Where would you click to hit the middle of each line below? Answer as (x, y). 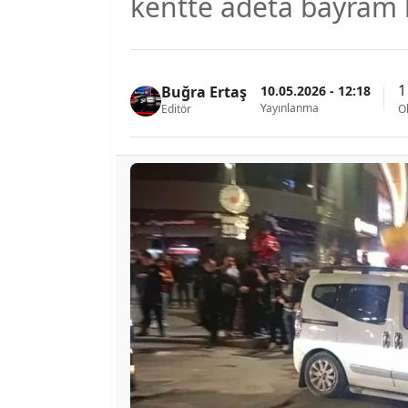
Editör (176, 109)
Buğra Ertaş (204, 92)
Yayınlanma (290, 107)
